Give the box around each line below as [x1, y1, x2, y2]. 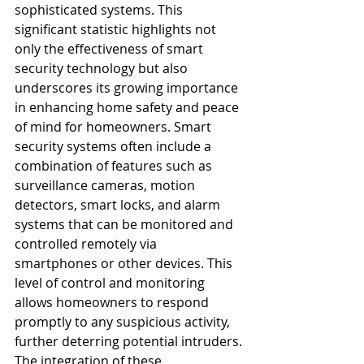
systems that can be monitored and [15, 214, 236, 233]
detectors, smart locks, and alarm [15, 195, 223, 214]
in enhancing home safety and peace [15, 97, 242, 116]
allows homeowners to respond [15, 292, 212, 311]
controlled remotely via [15, 234, 160, 253]
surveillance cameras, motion [15, 175, 198, 194]
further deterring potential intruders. [15, 331, 245, 350]
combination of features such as [15, 156, 215, 175]
